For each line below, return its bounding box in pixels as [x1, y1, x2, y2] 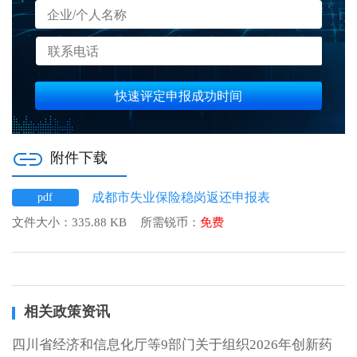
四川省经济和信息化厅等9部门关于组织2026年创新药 [12, 336, 332, 352]
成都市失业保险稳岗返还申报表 [92, 190, 271, 204]
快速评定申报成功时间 [115, 85, 242, 104]
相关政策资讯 [24, 303, 110, 320]
